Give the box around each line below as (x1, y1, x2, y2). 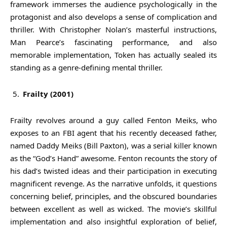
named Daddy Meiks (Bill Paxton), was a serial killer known (10, 140, 217, 150)
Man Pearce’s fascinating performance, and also (10, 36, 217, 47)
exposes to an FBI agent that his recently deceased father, (10, 127, 217, 138)
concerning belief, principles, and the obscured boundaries (10, 191, 217, 201)
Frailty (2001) (23, 88, 73, 99)
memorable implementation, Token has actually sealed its (10, 49, 217, 60)
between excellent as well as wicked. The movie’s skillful (10, 203, 217, 214)
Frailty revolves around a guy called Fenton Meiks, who (10, 115, 217, 125)
